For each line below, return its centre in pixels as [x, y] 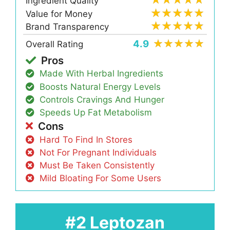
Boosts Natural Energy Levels [100, 87]
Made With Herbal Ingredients [102, 74]
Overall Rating [55, 44]
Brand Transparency [68, 26]
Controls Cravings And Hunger [102, 99]
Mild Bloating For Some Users [101, 178]
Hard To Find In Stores [86, 139]
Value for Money [59, 14]
